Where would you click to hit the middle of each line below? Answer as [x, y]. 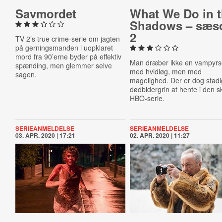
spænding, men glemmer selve [63, 65]
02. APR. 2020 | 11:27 [160, 135]
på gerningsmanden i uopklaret [64, 48]
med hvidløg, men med [166, 71]
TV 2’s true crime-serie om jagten [67, 39]
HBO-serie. [147, 98]
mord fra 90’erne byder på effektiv [68, 56]
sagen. [26, 74]
